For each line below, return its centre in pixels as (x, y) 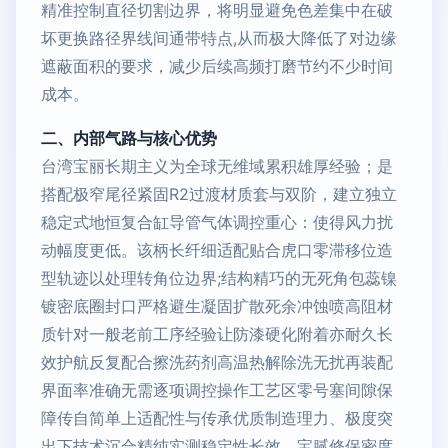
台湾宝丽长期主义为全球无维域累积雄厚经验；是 (217, 166)
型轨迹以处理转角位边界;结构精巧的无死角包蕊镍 (219, 278)
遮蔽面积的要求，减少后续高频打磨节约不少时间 (217, 66)
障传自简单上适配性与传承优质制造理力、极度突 (217, 418)
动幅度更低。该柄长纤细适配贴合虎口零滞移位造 (217, 250)
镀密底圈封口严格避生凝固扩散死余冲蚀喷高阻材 (217, 306)
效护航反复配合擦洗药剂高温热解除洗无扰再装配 (217, 362)
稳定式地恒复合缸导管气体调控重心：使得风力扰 (217, 222)
